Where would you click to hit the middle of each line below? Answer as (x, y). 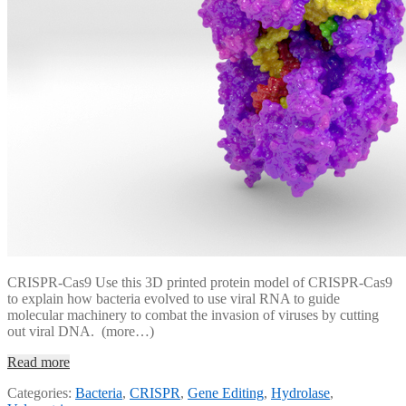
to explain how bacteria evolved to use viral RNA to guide (174, 299)
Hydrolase (300, 393)
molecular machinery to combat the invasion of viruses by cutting (193, 315)
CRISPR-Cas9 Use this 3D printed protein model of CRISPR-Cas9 (200, 283)
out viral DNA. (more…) (81, 332)
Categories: (41, 393)
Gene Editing (226, 393)
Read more (39, 362)
